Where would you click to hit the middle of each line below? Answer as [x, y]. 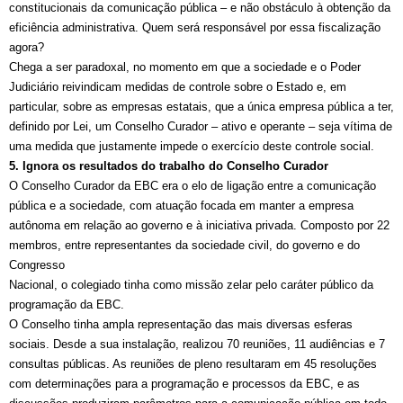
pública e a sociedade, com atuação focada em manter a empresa [181, 206]
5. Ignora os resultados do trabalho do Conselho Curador [169, 166]
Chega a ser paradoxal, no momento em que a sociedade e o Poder [185, 67]
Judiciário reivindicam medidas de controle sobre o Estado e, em [178, 87]
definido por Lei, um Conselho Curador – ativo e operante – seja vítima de [201, 127]
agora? [27, 48]
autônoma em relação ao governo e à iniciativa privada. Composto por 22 [199, 226]
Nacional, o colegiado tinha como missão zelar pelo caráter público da [191, 285]
